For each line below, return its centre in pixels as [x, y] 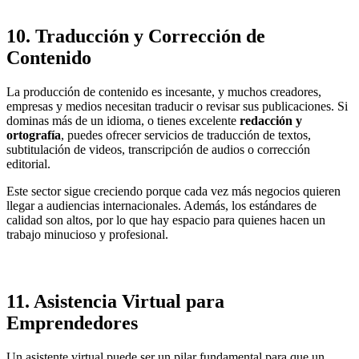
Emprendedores [72, 323]
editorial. [28, 164]
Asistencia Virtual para [129, 301]
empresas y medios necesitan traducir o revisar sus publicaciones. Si [177, 107]
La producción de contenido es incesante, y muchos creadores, [164, 92]
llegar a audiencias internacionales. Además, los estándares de [161, 206]
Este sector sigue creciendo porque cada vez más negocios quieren [173, 192]
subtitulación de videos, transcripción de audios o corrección [158, 150]
